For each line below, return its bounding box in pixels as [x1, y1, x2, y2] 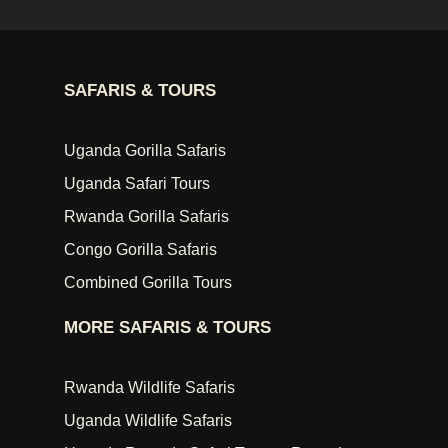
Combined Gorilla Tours [64, 274, 232, 292]
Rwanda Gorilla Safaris [64, 208, 229, 226]
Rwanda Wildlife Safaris [64, 379, 235, 397]
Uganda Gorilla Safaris [64, 142, 226, 160]
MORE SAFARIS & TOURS [64, 318, 271, 338]
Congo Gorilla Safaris [64, 241, 217, 259]
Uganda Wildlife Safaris [64, 412, 232, 430]
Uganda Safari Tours [64, 175, 210, 193]
